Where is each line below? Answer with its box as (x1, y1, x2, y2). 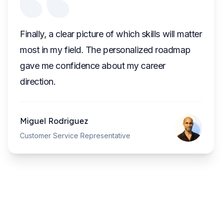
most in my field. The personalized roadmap (20, 45, 191, 55)
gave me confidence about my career (20, 60, 166, 71)
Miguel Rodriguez (20, 116, 88, 126)
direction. (20, 76, 56, 87)
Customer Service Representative (20, 131, 130, 140)
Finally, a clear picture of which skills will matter (20, 29, 202, 39)
